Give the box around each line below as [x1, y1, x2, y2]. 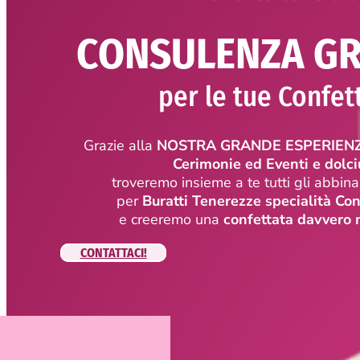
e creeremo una [119, 209, 224, 229]
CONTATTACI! [80, 244, 147, 260]
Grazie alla [84, 135, 157, 155]
